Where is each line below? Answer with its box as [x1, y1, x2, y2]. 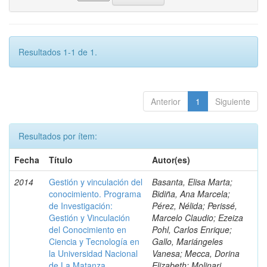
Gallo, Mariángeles [152, 235, 223, 247]
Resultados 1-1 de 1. [18, 46, 97, 58]
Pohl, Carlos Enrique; [152, 223, 232, 235]
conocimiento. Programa [49, 188, 141, 200]
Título [49, 154, 73, 166]
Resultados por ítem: [18, 130, 97, 142]
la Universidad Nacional [49, 247, 138, 259]
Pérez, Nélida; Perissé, [152, 200, 237, 212]
